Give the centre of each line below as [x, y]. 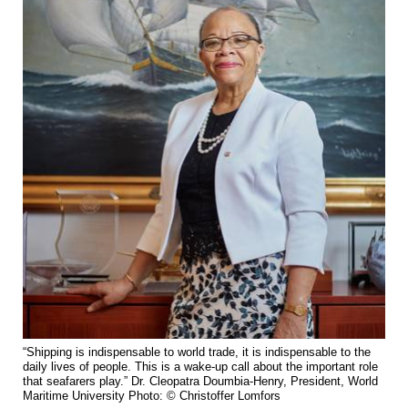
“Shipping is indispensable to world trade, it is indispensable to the [197, 352]
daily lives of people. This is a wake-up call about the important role [200, 367]
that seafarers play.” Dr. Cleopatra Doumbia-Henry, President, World [200, 382]
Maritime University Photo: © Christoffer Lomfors [152, 396]
